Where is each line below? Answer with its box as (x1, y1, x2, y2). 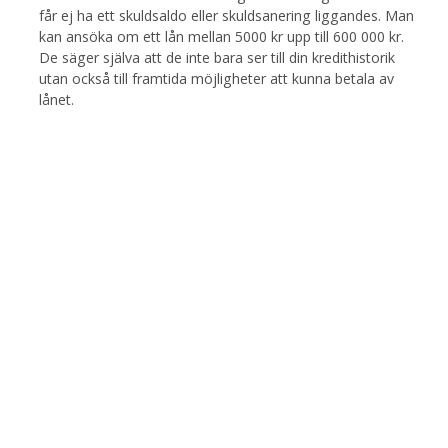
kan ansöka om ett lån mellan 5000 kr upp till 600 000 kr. (39, 27, 404, 46)
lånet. (39, 90, 74, 109)
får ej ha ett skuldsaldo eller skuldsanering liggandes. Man (39, 6, 414, 25)
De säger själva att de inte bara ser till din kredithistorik (39, 48, 395, 67)
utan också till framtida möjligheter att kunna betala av (39, 69, 394, 88)
